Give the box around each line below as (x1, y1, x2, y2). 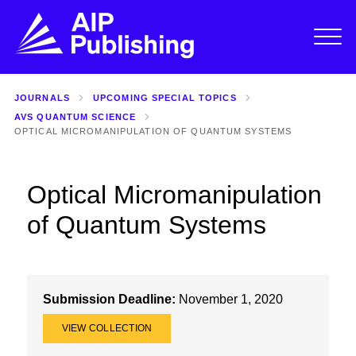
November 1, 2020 (175, 292, 283, 306)
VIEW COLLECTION (61, 323, 153, 334)
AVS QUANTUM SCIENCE (14, 111, 137, 122)
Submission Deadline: (42, 292, 176, 306)
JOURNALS (14, 92, 70, 103)
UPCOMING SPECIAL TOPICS (92, 92, 237, 103)
